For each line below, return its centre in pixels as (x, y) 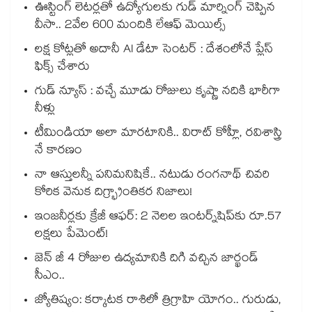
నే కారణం (58, 152)
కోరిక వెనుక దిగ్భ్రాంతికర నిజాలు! (114, 194)
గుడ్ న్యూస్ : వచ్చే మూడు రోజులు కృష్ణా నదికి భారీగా (158, 93)
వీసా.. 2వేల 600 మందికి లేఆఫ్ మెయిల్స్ (130, 26)
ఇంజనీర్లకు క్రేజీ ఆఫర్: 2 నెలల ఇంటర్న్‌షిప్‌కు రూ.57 (158, 218)
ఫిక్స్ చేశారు (62, 68)
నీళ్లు (45, 110)
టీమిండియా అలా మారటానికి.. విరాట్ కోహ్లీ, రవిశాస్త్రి (158, 134)
